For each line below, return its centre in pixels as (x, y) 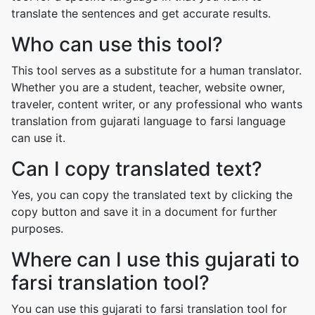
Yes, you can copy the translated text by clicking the (152, 195)
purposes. (37, 229)
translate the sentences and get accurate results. (141, 13)
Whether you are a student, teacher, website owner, (148, 87)
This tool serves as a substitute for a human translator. (156, 70)
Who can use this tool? (117, 44)
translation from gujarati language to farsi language (148, 121)
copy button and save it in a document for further (144, 212)
